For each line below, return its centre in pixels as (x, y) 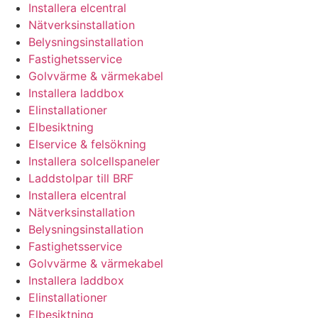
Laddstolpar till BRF (81, 178)
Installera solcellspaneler (94, 161)
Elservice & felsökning (87, 144)
